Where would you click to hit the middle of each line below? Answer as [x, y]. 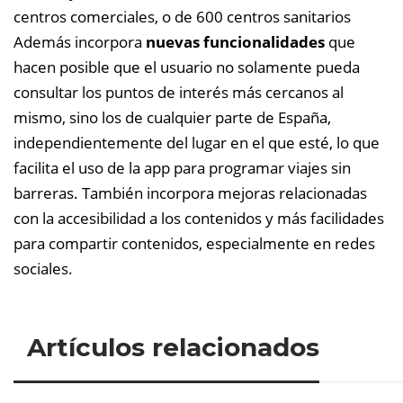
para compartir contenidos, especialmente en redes [194, 243]
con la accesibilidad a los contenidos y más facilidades [199, 218]
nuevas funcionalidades [235, 41]
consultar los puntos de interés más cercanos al [179, 92]
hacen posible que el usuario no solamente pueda [187, 67]
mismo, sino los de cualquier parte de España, [172, 117]
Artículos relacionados [173, 348]
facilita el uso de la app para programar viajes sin [182, 167]
